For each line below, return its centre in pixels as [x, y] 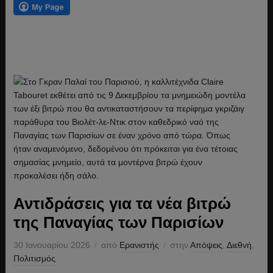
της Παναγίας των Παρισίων [118, 222]
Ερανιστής [139, 245]
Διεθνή [239, 245]
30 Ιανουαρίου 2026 [51, 245]
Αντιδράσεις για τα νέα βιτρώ [122, 203]
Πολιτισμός [34, 258]
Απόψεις [206, 245]
